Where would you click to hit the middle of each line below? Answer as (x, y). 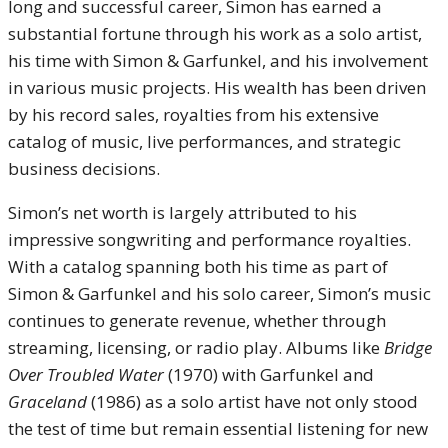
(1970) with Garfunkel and (269, 374)
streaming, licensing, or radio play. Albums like (196, 347)
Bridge (408, 347)
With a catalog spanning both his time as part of (198, 266)
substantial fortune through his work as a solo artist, (215, 33)
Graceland (47, 401)
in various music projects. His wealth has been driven (217, 87)
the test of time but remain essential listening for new (218, 428)
